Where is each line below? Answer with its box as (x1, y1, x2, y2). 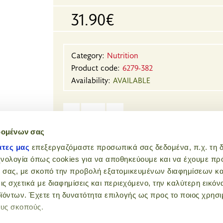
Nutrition (107, 49, 138, 60)
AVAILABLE (112, 74, 150, 85)
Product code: (71, 62, 122, 73)
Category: (71, 49, 107, 60)
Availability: (71, 74, 113, 85)
